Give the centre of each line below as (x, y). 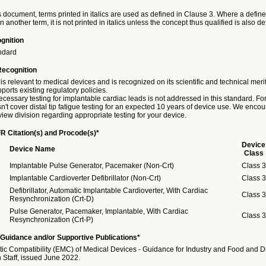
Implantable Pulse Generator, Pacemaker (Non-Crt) (91, 166)
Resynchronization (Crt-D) (51, 199)
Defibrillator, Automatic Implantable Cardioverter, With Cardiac (108, 191)
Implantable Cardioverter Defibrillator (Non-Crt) (85, 178)
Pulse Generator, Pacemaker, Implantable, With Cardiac (99, 211)
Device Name (32, 149)
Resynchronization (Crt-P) (51, 220)
